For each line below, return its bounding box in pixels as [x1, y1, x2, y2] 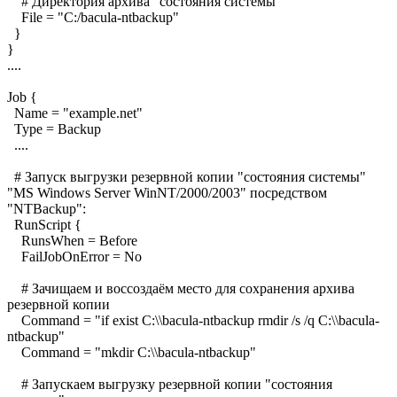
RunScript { [7, 216, 82, 232]
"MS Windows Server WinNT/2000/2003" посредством [7, 184, 327, 200]
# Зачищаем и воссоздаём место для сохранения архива [7, 280, 354, 296]
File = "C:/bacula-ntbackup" [7, 9, 179, 25]
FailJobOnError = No [7, 248, 142, 264]
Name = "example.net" [7, 105, 143, 121]
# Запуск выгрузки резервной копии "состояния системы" [7, 168, 366, 184]
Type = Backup [7, 121, 101, 136]
